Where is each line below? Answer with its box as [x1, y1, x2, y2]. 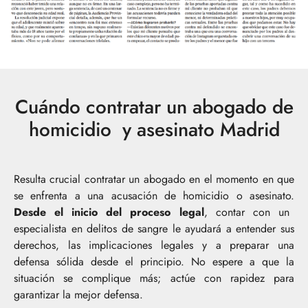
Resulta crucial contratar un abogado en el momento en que [14, 171, 294, 188]
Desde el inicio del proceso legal [14, 204, 204, 221]
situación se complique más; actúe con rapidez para [14, 270, 294, 287]
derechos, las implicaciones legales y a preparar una [14, 237, 294, 254]
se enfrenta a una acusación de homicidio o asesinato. [14, 188, 294, 204]
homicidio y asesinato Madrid [28, 115, 280, 144]
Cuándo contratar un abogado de [14, 93, 294, 122]
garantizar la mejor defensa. [14, 287, 143, 303]
